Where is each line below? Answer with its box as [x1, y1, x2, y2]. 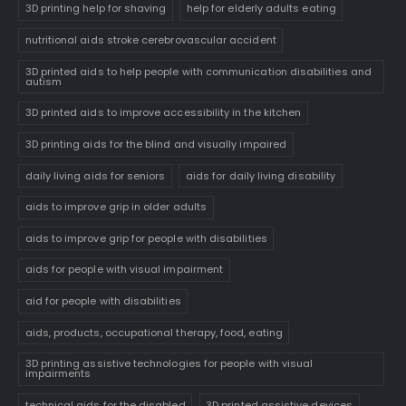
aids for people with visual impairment [24, 262, 224, 277]
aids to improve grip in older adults [24, 199, 207, 215]
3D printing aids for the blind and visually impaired [24, 136, 286, 151]
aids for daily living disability [185, 168, 336, 183]
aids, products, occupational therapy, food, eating [24, 324, 283, 340]
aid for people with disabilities [24, 294, 181, 309]
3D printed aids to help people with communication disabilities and [24, 63, 372, 79]
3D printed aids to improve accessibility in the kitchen [24, 105, 302, 121]
